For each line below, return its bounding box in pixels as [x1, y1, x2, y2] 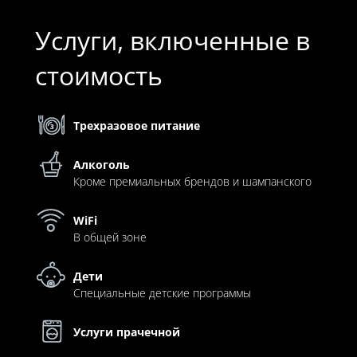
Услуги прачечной [73, 324, 180, 339]
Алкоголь [73, 156, 130, 172]
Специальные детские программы [73, 284, 251, 300]
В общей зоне [73, 229, 147, 245]
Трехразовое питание [73, 117, 200, 133]
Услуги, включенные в [34, 22, 310, 57]
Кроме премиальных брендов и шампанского [73, 173, 312, 189]
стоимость [34, 57, 163, 92]
